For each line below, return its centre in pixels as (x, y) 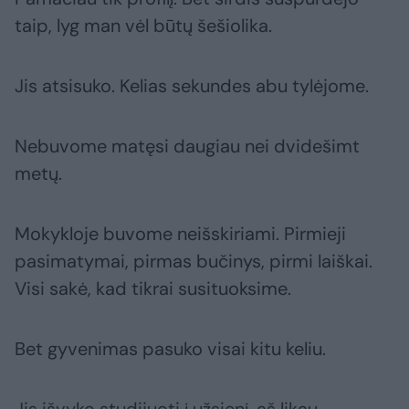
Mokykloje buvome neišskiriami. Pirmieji (180, 234)
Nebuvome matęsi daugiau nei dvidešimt (187, 147)
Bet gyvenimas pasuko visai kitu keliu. (170, 349)
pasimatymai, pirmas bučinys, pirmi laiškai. (194, 262)
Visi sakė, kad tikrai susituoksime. (153, 289)
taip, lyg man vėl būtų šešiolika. (143, 26)
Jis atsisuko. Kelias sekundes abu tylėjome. (192, 86)
